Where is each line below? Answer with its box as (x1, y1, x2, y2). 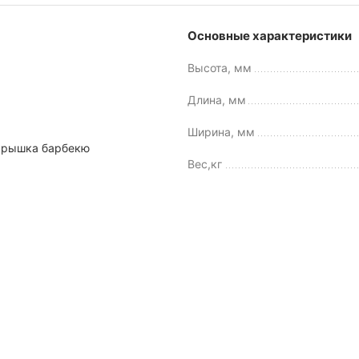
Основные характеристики (188, 28, 352, 44)
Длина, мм (188, 93, 246, 107)
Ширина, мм (188, 125, 255, 139)
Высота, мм (188, 61, 252, 75)
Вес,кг (188, 157, 222, 171)
